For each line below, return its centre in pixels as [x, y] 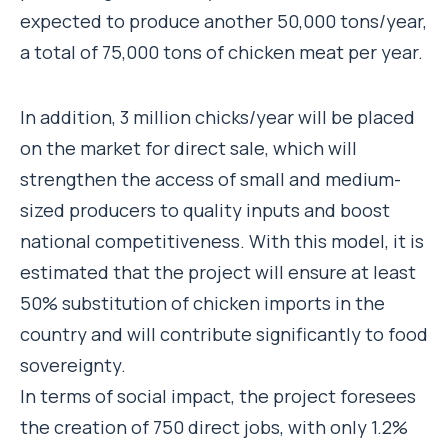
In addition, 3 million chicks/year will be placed [217, 116]
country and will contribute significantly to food [224, 333]
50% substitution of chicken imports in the [202, 302]
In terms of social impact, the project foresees [218, 395]
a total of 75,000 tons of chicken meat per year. [221, 52]
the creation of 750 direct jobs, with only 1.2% [214, 426]
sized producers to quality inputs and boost [205, 209]
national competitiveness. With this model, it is [222, 240]
